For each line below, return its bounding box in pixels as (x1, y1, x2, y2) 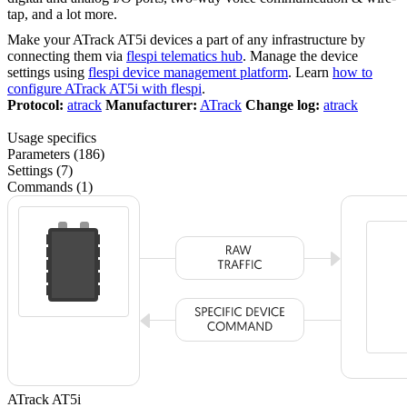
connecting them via (7, 47, 126, 64)
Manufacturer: (105, 96, 197, 113)
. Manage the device (243, 47, 358, 64)
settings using (7, 64, 88, 80)
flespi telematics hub (126, 47, 243, 64)
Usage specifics (7, 129, 96, 145)
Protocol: (7, 96, 64, 113)
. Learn (288, 64, 333, 80)
